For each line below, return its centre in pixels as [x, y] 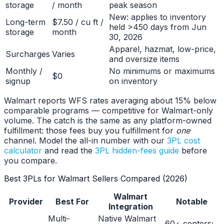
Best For [72, 202]
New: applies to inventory [157, 17]
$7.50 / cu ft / [78, 22]
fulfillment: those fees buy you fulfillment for [90, 130]
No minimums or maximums [162, 71]
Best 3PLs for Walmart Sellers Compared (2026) [96, 178]
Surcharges [28, 54]
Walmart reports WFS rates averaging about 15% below [110, 100]
